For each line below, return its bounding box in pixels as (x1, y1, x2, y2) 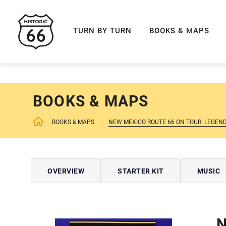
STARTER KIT (118, 166, 164, 175)
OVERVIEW (47, 166, 84, 175)
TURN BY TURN (73, 26, 132, 35)
